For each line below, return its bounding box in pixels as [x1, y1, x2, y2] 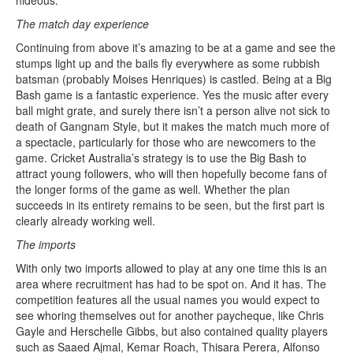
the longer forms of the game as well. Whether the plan [16, 181, 290, 198]
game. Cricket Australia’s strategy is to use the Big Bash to [16, 150, 307, 166]
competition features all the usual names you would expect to [16, 292, 320, 308]
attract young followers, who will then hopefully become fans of [16, 165, 327, 182]
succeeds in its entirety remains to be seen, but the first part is [16, 197, 325, 214]
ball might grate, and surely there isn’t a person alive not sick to [16, 102, 330, 119]
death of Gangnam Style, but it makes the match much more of [16, 118, 329, 135]
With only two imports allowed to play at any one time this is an [16, 260, 327, 277]
